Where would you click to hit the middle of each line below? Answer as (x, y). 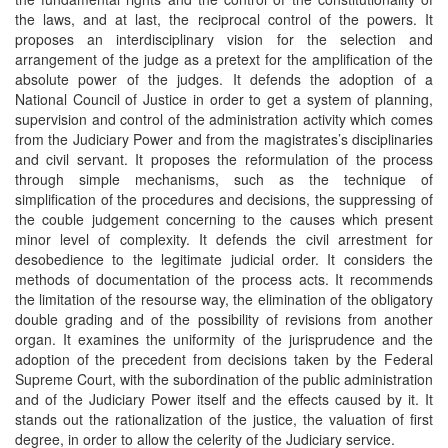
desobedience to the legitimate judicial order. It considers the (224, 259)
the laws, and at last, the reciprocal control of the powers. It (224, 19)
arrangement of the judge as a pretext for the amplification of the (224, 59)
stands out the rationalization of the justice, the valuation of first (224, 419)
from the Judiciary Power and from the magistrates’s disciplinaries (224, 139)
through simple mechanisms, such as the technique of (224, 179)
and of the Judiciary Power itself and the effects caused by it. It (224, 399)
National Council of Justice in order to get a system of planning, (224, 99)
